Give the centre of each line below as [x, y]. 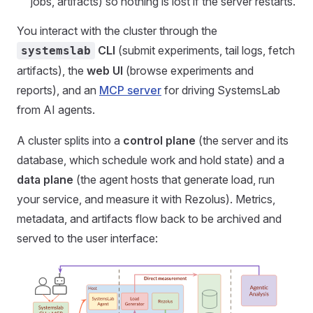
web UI [105, 71]
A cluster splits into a [70, 140]
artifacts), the [52, 71]
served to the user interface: [87, 238]
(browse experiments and [188, 71]
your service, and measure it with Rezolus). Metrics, [146, 199]
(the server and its [242, 140]
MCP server [130, 90]
